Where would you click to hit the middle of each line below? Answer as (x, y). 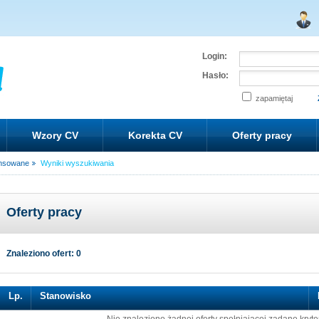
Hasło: (215, 75)
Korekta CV (155, 135)
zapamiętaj (274, 98)
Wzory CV (55, 135)
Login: (215, 56)
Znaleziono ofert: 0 (44, 253)
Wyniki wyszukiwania (77, 163)
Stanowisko (66, 296)
